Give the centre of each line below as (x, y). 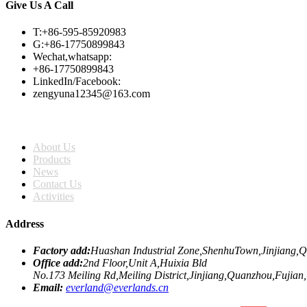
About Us (54, 147)
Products (52, 160)
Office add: (58, 263)
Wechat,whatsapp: (72, 56)
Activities (53, 197)
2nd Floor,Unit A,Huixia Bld (145, 263)
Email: (48, 287)
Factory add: (62, 250)
